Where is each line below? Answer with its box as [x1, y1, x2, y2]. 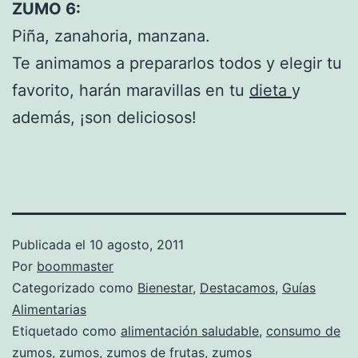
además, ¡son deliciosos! [12, 107, 197, 127]
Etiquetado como [12, 322, 121, 339]
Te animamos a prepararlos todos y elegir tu [12, 53, 342, 73]
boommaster [37, 257, 113, 274]
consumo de [266, 322, 340, 339]
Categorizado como [12, 279, 137, 296]
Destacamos [200, 279, 275, 296]
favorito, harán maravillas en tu [12, 80, 249, 100]
